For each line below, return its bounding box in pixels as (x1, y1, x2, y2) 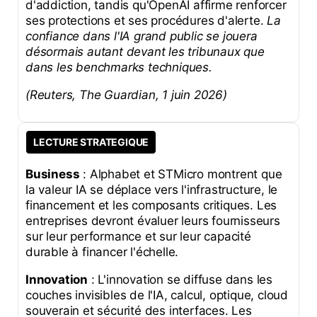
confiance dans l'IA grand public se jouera (25, 29, 258, 44)
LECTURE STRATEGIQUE (33, 136, 149, 149)
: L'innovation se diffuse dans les (88, 272, 273, 287)
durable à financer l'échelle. (25, 245, 179, 260)
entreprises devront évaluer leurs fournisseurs (25, 214, 280, 229)
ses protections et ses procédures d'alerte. (25, 13, 267, 28)
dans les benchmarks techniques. (25, 60, 212, 75)
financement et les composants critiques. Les (25, 198, 277, 213)
